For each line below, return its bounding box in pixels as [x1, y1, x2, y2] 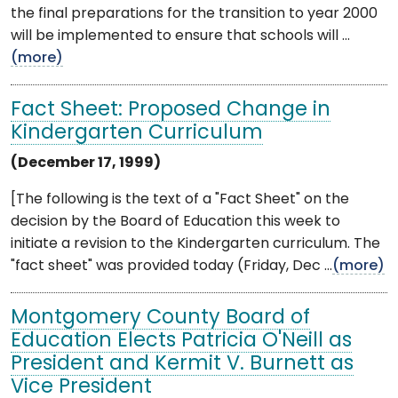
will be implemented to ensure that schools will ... [11, 28, 350, 44]
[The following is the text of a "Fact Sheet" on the [11, 192, 349, 207]
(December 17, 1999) [11, 155, 161, 171]
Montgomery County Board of [11, 307, 310, 329]
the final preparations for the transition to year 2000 [11, 6, 378, 21]
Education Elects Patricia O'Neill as [11, 330, 352, 352]
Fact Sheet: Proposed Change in [11, 99, 330, 121]
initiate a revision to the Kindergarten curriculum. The [11, 236, 380, 251]
